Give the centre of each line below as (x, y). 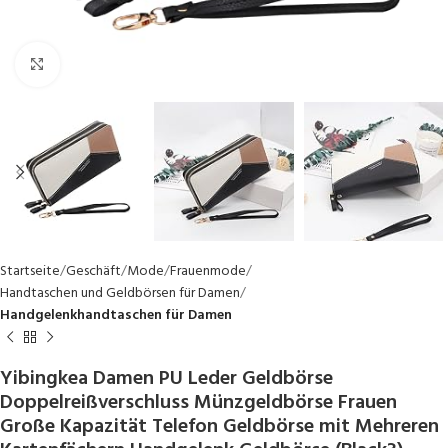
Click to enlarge (105, 64)
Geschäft (93, 272)
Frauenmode (208, 272)
